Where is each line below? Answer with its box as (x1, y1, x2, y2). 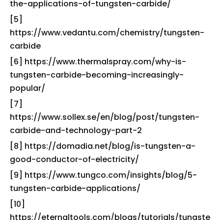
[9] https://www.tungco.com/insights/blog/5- (10, 169, 197, 181)
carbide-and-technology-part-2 (10, 125, 142, 137)
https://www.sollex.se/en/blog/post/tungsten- (10, 111, 199, 123)
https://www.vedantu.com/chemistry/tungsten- (10, 27, 204, 39)
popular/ (10, 82, 45, 94)
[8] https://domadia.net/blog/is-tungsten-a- (10, 140, 195, 152)
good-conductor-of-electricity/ (10, 154, 139, 165)
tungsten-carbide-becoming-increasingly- (10, 69, 184, 81)
